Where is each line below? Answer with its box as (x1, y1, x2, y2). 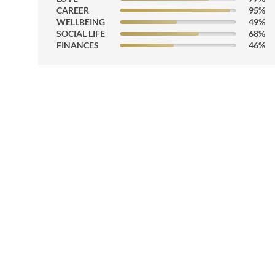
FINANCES (56, 40, 99, 50)
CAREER (56, 5, 89, 15)
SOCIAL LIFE (56, 28, 105, 39)
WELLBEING (56, 17, 105, 27)
